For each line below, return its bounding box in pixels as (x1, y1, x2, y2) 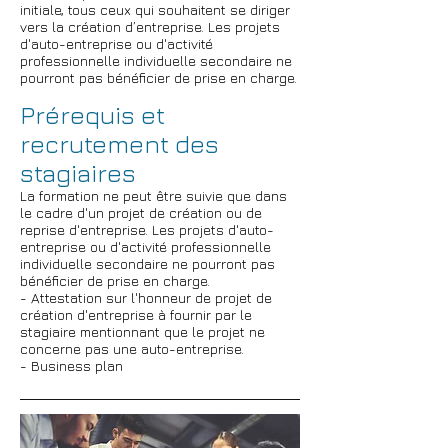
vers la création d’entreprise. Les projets (20, 18, 280, 35)
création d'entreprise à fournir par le (20, 306, 252, 323)
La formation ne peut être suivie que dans (20, 187, 287, 204)
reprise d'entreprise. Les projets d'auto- (20, 221, 274, 238)
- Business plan (20, 357, 123, 374)
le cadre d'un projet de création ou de (20, 204, 262, 221)
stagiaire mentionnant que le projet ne (20, 323, 265, 340)
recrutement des (20, 129, 219, 158)
